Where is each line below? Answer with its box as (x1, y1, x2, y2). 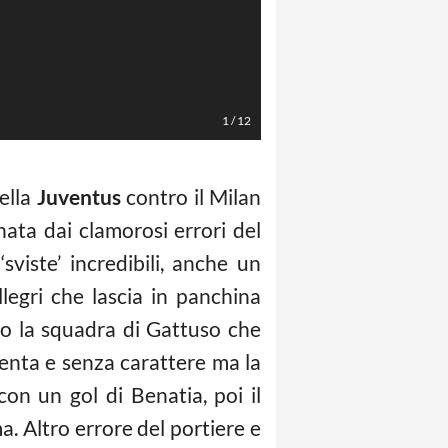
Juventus (36, 184, 121, 210)
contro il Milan (120, 184, 261, 210)
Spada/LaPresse (251, 22, 344, 39)
